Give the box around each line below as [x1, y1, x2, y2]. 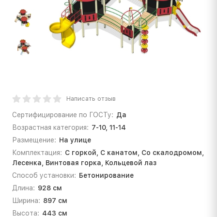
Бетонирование [78, 171, 134, 179]
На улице [59, 136, 91, 144]
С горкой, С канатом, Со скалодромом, [64, 148, 204, 156]
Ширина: [12, 196, 40, 204]
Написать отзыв [66, 94, 116, 102]
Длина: [12, 184, 35, 192]
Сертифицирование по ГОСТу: [12, 110, 113, 119]
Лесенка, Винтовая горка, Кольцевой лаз [12, 158, 156, 167]
